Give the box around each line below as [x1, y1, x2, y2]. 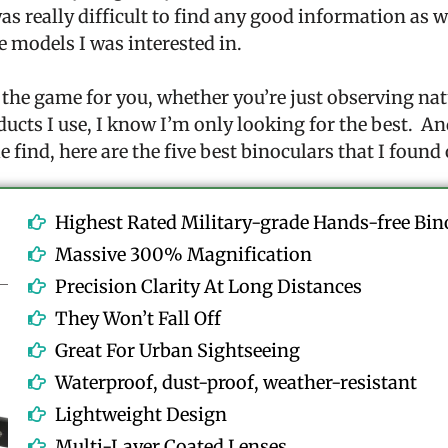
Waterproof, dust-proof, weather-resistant [55, 370, 418, 394]
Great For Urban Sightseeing [55, 338, 301, 362]
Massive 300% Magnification [55, 242, 313, 266]
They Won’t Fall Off [55, 306, 222, 330]
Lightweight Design [55, 402, 228, 426]
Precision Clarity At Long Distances [55, 274, 363, 298]
